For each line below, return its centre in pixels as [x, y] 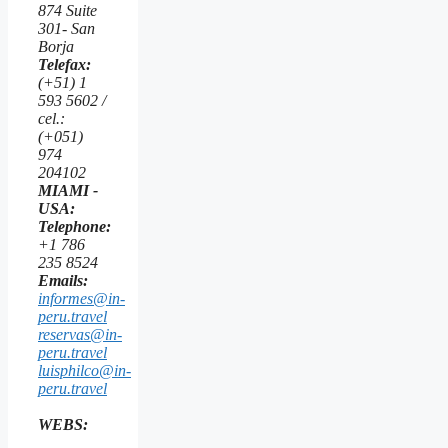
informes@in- [81, 298]
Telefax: [64, 64]
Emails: [63, 280]
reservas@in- [80, 334]
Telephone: [74, 226]
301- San [66, 28]
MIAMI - [68, 190]
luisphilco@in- [84, 370]
